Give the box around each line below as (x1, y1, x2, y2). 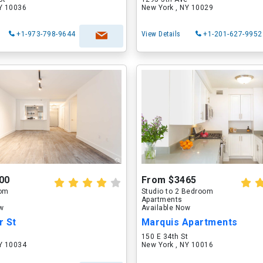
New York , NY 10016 (141, 241, 214, 249)
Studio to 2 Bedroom (141, 187, 214, 195)
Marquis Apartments (141, 217, 238, 228)
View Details (141, 30, 181, 38)
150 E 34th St (141, 232, 188, 241)
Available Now (141, 204, 191, 212)
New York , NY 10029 (141, 4, 214, 12)
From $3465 (141, 174, 197, 186)
